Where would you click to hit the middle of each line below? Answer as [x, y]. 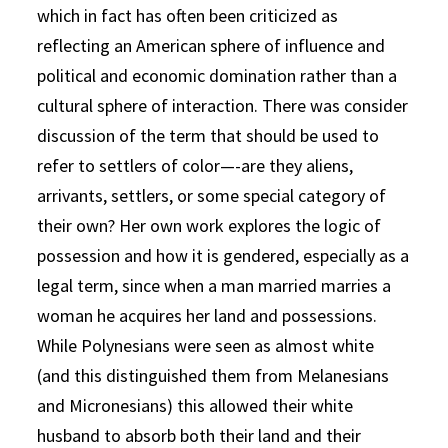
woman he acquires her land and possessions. [207, 316]
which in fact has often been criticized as [188, 16]
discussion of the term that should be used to [208, 136]
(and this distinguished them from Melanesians [213, 376]
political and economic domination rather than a [217, 76]
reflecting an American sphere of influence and [211, 46]
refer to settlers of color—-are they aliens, [195, 166]
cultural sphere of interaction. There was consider [223, 106]
